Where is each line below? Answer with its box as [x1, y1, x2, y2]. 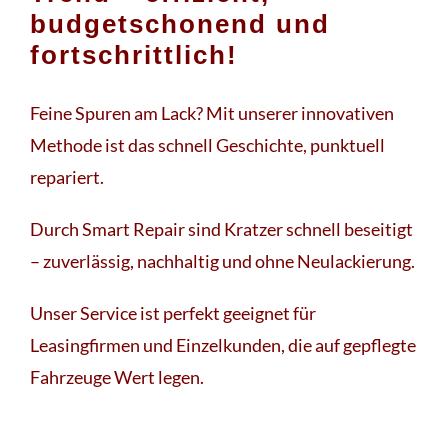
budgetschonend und [30, 8, 330, 39]
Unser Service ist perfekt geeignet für [30, 301, 316, 324]
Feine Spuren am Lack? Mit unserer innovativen [30, 101, 394, 124]
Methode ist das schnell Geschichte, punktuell [30, 133, 385, 156]
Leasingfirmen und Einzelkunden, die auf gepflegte [30, 333, 416, 356]
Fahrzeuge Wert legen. [30, 365, 204, 388]
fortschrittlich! [30, 39, 238, 70]
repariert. [30, 165, 104, 188]
